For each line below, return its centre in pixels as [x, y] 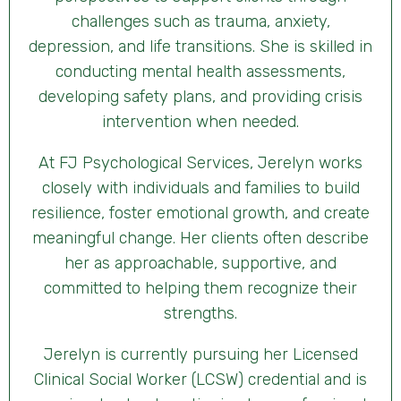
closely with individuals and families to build [200, 188]
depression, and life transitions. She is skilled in [200, 47]
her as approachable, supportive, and [200, 264]
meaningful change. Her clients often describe [200, 239]
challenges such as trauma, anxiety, [200, 22]
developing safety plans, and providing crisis [200, 97]
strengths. [200, 314]
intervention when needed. [200, 122]
